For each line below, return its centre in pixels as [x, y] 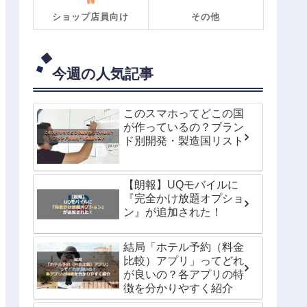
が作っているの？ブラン [184, 127]
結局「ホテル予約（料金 [184, 247]
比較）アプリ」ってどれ [184, 260]
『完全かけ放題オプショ [184, 198]
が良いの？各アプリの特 [184, 274]
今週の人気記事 [103, 73]
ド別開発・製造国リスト [184, 140]
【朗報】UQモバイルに [181, 184]
